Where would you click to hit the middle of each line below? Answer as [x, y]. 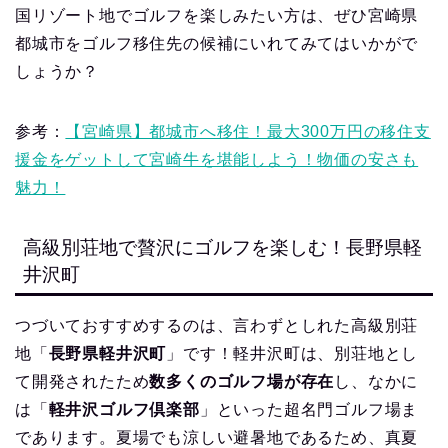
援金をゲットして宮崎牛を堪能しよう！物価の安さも [217, 159]
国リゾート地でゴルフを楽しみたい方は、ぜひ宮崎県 [217, 15]
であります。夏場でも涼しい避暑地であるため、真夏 [217, 437]
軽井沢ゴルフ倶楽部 [124, 409]
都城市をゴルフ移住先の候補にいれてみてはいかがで [217, 43]
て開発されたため [82, 381]
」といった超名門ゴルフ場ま [309, 409]
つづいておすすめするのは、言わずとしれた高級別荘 [217, 325]
